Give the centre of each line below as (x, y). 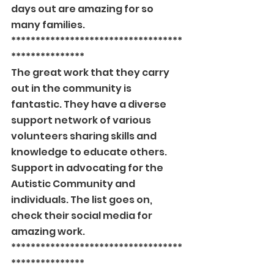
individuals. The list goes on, (83, 200)
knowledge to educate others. (90, 152)
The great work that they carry (91, 72)
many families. (48, 25)
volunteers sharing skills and (85, 136)
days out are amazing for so (83, 9)
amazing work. (48, 231)
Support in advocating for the (88, 168)
